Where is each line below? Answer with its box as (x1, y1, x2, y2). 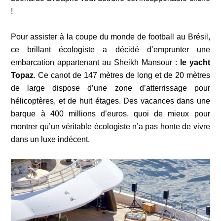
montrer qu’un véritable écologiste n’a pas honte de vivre (11, 122, 210, 131)
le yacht (180, 58, 210, 67)
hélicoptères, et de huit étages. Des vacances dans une (11, 96, 210, 105)
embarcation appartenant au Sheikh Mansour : (11, 58, 180, 67)
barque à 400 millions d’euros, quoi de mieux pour (11, 109, 210, 118)
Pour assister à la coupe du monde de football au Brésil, (11, 32, 210, 41)
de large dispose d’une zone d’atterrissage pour (11, 83, 210, 92)
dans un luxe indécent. (11, 135, 90, 144)
